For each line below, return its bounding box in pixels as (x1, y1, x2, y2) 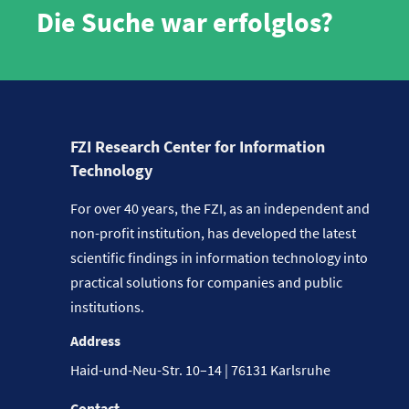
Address (70, 331, 121, 350)
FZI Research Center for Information (70, 136, 325, 157)
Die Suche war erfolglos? (37, 4, 333, 39)
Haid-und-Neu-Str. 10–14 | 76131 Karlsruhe (70, 361, 330, 379)
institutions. (70, 298, 144, 316)
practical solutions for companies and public (70, 273, 342, 291)
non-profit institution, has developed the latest (70, 224, 356, 242)
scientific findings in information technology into (70, 248, 368, 267)
